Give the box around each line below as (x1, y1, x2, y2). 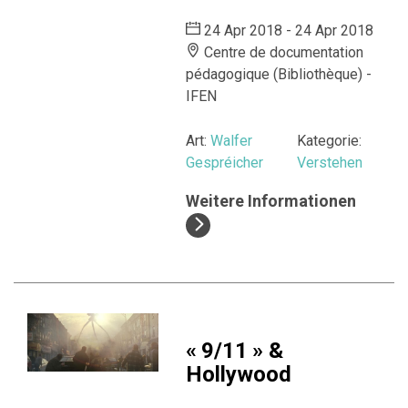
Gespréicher (186, 154, 264, 171)
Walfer (210, 132, 253, 149)
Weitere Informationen (186, 191, 357, 210)
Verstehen (297, 154, 363, 171)
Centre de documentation (200, 44, 364, 61)
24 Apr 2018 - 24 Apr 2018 (200, 22, 374, 39)
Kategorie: (297, 132, 362, 149)
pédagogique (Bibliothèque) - (186, 66, 372, 83)
